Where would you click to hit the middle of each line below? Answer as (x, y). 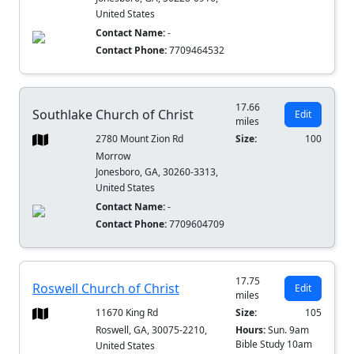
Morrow (113, 156)
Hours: (252, 330)
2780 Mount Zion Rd (140, 139)
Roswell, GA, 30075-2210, (152, 330)
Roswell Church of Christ (106, 289)
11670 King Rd (127, 313)
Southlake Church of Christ (113, 115)
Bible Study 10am (274, 345)
